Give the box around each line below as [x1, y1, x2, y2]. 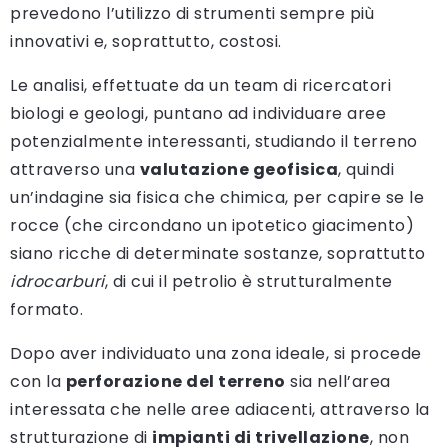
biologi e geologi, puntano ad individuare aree [10, 101, 386, 125]
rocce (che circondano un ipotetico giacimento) [10, 213, 414, 237]
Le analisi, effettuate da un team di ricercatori [10, 73, 391, 97]
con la [10, 369, 66, 393]
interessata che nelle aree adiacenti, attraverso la [10, 397, 430, 421]
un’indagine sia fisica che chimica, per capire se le [10, 185, 424, 209]
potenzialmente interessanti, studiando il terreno [10, 129, 418, 153]
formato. [10, 297, 83, 321]
